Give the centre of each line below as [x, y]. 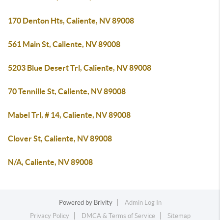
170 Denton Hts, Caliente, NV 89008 [71, 21]
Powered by [76, 203]
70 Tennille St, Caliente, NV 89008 [67, 91]
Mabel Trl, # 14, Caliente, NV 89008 [69, 115]
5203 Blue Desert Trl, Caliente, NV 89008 [80, 68]
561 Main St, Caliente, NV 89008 [64, 44]
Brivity [103, 203]
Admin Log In [143, 203]
